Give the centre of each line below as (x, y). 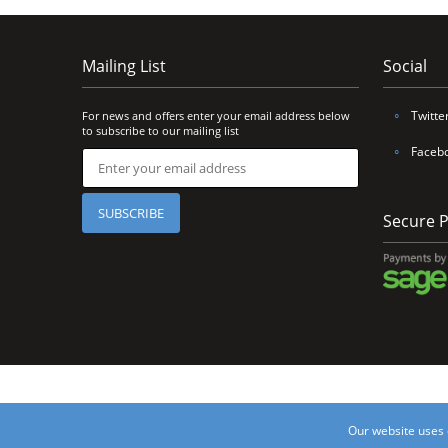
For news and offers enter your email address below (216, 115)
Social (404, 65)
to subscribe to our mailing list (160, 130)
